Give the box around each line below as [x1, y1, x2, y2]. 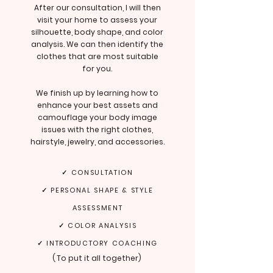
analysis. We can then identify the [31, 39, 163, 49]
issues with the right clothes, [41, 124, 153, 135]
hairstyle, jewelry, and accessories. [30, 136, 165, 147]
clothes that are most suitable [36, 51, 158, 62]
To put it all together [57, 253, 138, 263]
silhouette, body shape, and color [31, 27, 163, 37]
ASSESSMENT [72, 203, 123, 213]
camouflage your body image [37, 112, 157, 122]
